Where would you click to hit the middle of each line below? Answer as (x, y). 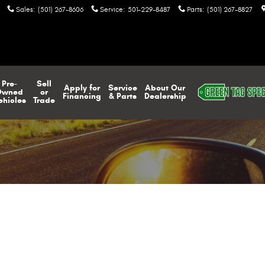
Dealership (165, 96)
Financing (82, 96)
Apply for (82, 88)
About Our (165, 88)
